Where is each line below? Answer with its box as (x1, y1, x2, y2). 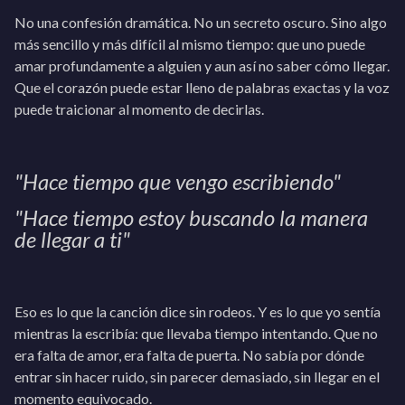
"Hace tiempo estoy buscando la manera (14, 204, 368, 231)
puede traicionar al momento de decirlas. (14, 100, 264, 118)
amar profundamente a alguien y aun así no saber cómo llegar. (14, 57, 390, 74)
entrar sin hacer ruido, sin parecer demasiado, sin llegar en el (14, 368, 380, 385)
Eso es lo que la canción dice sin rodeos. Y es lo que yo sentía (14, 303, 381, 320)
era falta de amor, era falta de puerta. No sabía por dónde (14, 346, 364, 363)
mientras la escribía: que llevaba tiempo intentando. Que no (14, 325, 378, 342)
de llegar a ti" (14, 226, 130, 252)
